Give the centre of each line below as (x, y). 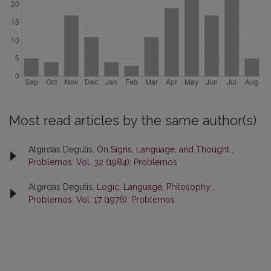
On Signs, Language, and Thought (164, 149)
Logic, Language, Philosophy (155, 187)
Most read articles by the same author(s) (133, 120)
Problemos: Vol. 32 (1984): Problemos (103, 162)
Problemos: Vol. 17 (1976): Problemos (102, 199)
